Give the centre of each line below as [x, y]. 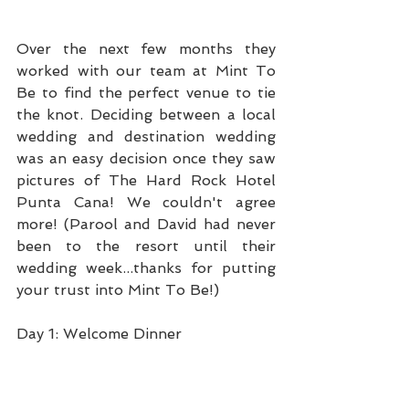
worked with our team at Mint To [146, 71]
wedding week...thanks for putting [146, 268]
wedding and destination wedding [146, 136]
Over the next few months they [146, 49]
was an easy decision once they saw [146, 158]
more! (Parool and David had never [146, 224]
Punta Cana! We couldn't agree [146, 202]
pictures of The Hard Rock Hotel [146, 180]
